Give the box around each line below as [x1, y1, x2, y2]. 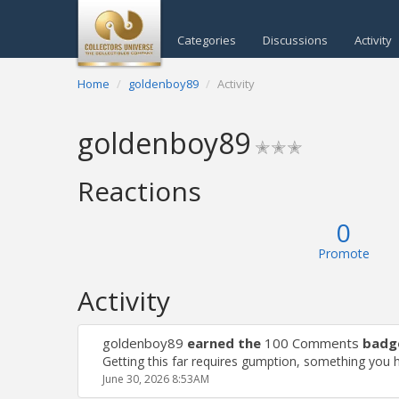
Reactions [77, 173, 201, 209]
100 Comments [265, 334, 359, 352]
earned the [183, 334, 265, 352]
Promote [317, 245, 370, 262]
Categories [177, 32, 236, 48]
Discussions [263, 32, 328, 48]
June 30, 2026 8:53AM [102, 371, 209, 387]
